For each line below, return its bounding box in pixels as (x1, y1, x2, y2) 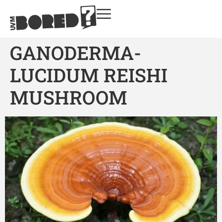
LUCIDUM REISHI (10, 62, 167, 87)
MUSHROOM (10, 84, 127, 110)
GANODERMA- (10, 40, 141, 65)
